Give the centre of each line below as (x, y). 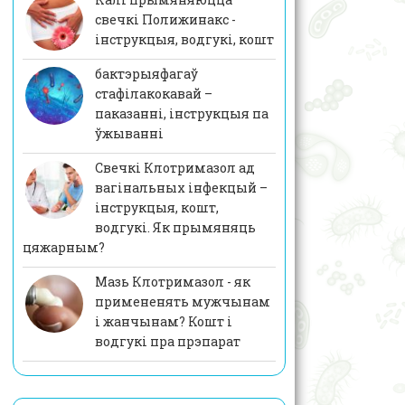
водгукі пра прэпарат (167, 342)
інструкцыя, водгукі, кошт (184, 40)
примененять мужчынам (182, 302)
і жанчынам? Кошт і (163, 322)
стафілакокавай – (153, 94)
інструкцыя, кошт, (156, 208)
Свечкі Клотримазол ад (174, 168)
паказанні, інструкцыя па (181, 114)
